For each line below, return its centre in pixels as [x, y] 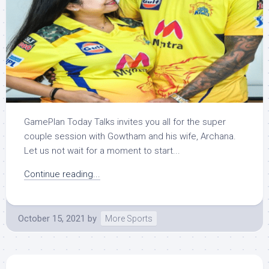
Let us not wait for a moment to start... [102, 151]
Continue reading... [62, 174]
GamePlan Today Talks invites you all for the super [125, 122]
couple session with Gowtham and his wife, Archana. [130, 137]
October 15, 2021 [52, 219]
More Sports [129, 219]
